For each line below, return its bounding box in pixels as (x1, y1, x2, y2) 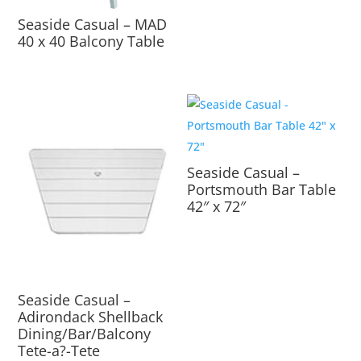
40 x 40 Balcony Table (18, 31, 165, 51)
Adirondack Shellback (18, 306, 164, 326)
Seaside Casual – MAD (18, 14, 168, 34)
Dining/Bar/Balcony (18, 323, 151, 343)
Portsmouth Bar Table (187, 180, 337, 200)
